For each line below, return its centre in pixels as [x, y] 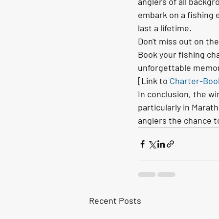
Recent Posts [115, 200]
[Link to [154, 81]
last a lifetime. [165, 28]
